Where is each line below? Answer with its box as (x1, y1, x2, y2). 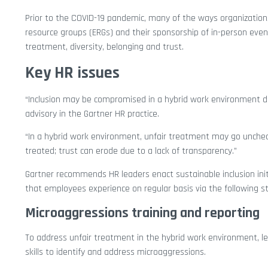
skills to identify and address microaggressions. (25, 246, 206, 259)
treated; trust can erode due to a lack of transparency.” (25, 145, 237, 158)
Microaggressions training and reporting (25, 204, 260, 223)
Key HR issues (25, 62, 120, 84)
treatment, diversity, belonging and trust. (25, 41, 184, 54)
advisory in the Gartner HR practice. (25, 107, 159, 120)
